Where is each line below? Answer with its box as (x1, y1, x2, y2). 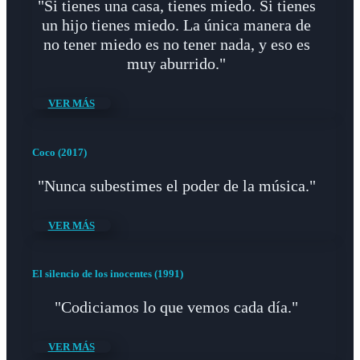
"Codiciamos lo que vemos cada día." (55, 298, 299, 317)
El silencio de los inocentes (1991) (31, 268, 183, 280)
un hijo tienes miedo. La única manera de (42, 16, 312, 35)
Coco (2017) (31, 145, 87, 158)
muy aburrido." (127, 55, 227, 73)
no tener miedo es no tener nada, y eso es (43, 35, 310, 54)
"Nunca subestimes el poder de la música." (37, 176, 316, 194)
